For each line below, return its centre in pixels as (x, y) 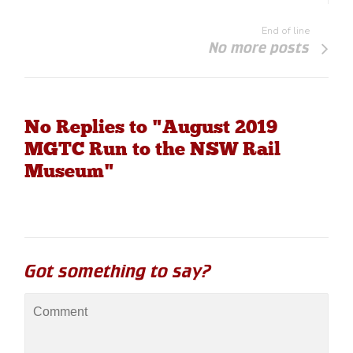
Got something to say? (118, 271)
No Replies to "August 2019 (151, 127)
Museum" (70, 171)
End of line (285, 31)
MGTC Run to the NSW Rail (153, 149)
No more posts (259, 48)
